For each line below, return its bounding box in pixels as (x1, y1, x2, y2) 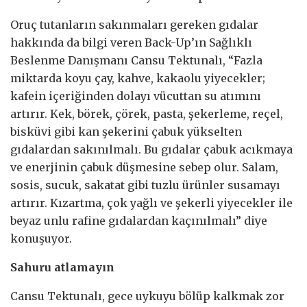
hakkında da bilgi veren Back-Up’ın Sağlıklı (10, 35, 252, 49)
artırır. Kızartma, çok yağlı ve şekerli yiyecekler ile (10, 195, 293, 210)
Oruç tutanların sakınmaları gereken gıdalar (10, 17, 258, 32)
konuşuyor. (10, 231, 72, 245)
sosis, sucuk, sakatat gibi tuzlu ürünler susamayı (10, 177, 280, 192)
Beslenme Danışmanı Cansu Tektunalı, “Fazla (10, 53, 262, 67)
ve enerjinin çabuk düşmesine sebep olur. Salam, (10, 160, 278, 174)
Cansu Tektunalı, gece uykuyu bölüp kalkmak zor (10, 288, 284, 303)
